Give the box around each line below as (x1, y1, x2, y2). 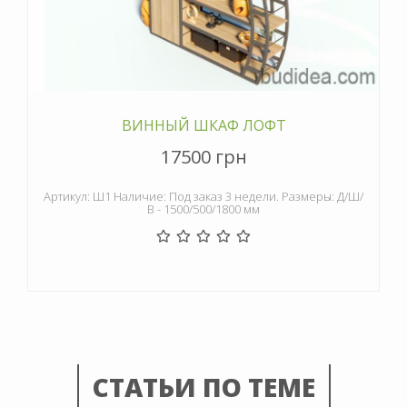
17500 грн (160, 144, 247, 169)
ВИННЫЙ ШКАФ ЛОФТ (121, 114, 286, 135)
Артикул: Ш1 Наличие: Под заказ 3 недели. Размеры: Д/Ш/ (44, 187, 363, 204)
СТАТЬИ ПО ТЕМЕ (92, 369, 315, 404)
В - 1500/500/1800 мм (147, 200, 260, 217)
